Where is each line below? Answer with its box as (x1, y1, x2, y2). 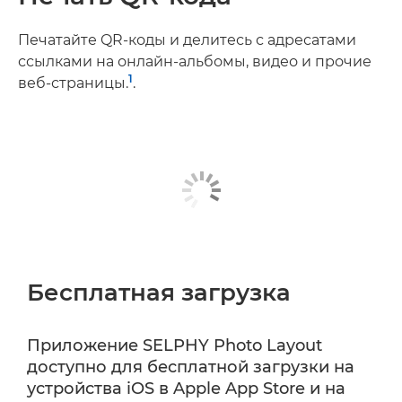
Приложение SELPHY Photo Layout (27, 335, 322, 355)
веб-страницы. (18, 74, 128, 92)
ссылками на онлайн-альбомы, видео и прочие (18, 52, 371, 70)
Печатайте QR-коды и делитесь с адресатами (18, 31, 356, 48)
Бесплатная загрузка (27, 277, 291, 307)
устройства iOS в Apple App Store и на (27, 378, 345, 398)
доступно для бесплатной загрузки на (27, 356, 354, 377)
